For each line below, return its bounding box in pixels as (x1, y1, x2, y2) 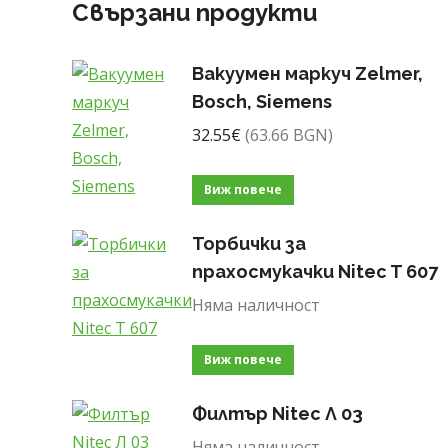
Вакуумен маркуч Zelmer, (192, 63, 423, 84)
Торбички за (192, 233, 306, 254)
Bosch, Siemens (192, 91, 332, 112)
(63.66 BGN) (245, 124, 333, 146)
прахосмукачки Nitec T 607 (192, 261, 438, 282)
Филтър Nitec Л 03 (192, 403, 363, 424)
